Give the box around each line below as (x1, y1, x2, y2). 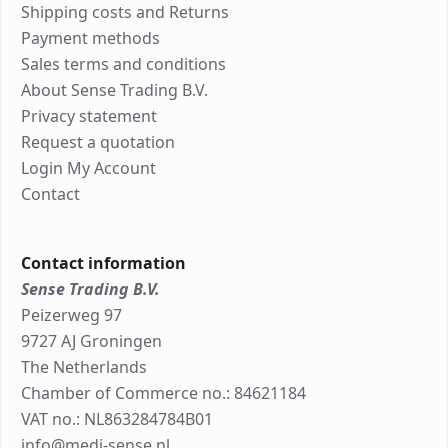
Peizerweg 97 (21, 304, 122, 327)
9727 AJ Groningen (21, 330, 162, 353)
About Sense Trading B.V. (21, 79, 208, 102)
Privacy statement (21, 105, 157, 128)
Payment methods (21, 27, 160, 50)
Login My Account (21, 157, 156, 180)
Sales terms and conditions (21, 53, 226, 76)
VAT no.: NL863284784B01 (21, 408, 213, 431)
